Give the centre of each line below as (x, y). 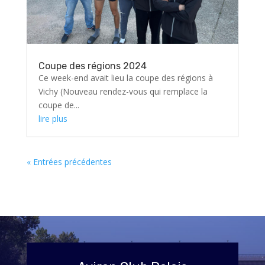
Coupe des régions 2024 (92, 66)
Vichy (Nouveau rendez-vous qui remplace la (123, 92)
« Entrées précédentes (69, 162)
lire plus (53, 119)
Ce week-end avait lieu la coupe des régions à (125, 78)
